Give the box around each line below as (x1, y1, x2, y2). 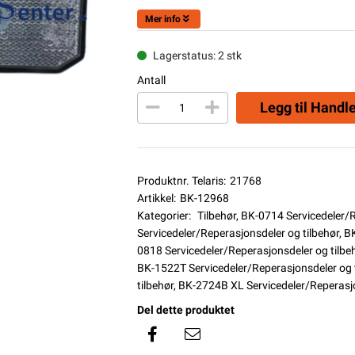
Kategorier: (136, 208, 191, 222)
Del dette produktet (136, 303, 235, 316)
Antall (136, 73, 166, 86)
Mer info (144, 13, 181, 25)
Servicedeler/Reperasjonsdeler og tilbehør (136, 226, 339, 239)
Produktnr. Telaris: (136, 174, 226, 187)
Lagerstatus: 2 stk (152, 48, 242, 62)
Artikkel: (136, 191, 176, 204)
